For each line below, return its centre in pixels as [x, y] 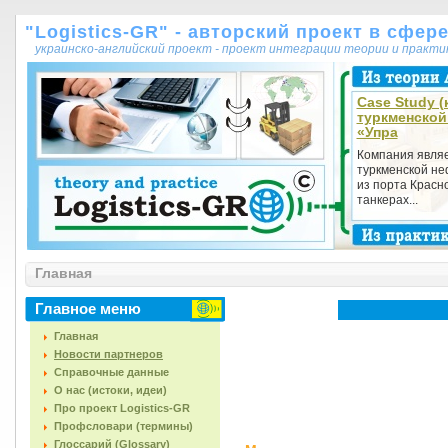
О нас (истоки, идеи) [110, 390]
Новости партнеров [108, 354]
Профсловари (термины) [123, 426]
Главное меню [88, 308]
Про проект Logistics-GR [122, 408]
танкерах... [387, 200]
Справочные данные [111, 372]
